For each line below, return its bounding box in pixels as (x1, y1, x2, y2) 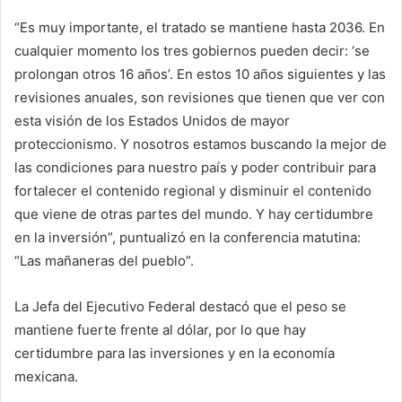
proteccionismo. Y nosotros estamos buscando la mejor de (14, 135, 387, 153)
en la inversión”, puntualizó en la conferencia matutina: (14, 229, 361, 247)
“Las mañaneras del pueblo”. (14, 252, 194, 270)
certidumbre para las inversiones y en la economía (14, 345, 335, 363)
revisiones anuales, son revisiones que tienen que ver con (14, 89, 385, 107)
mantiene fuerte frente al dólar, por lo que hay (14, 321, 306, 339)
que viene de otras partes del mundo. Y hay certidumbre (14, 205, 373, 223)
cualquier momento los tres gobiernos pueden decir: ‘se (14, 42, 370, 60)
